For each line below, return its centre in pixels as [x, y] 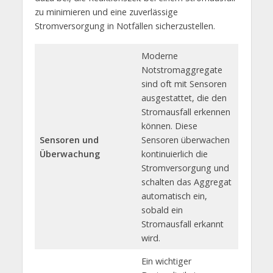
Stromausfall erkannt [182, 224]
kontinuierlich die [174, 154]
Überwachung [69, 154]
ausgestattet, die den [184, 97]
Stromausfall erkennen [186, 112]
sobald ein [162, 210]
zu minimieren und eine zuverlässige [106, 12]
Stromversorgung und [185, 168]
